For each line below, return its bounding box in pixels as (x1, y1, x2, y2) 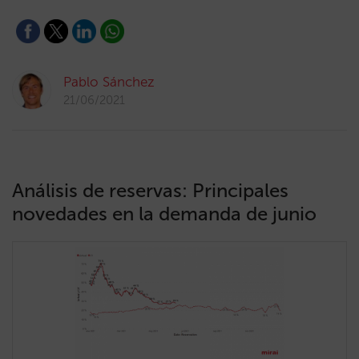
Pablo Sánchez (63, 74, 155, 90)
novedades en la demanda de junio (12, 202, 317, 225)
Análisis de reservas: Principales (12, 179, 288, 202)
